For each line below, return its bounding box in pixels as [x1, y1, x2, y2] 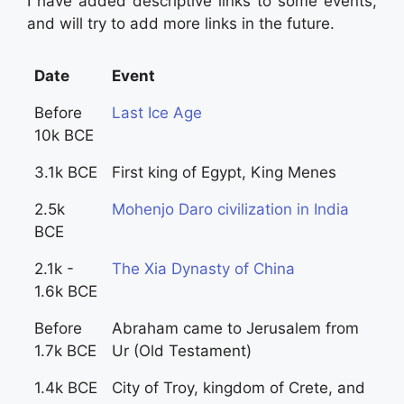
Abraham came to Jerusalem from [112, 319, 359, 337]
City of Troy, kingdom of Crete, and [112, 379, 365, 397]
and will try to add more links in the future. [27, 14, 335, 32]
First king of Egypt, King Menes [112, 163, 336, 181]
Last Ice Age [112, 104, 202, 122]
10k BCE [34, 126, 94, 144]
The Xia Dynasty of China [112, 260, 295, 278]
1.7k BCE [34, 342, 96, 360]
